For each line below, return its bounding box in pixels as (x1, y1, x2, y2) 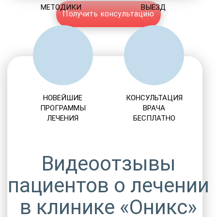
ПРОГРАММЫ (40, 104, 86, 112)
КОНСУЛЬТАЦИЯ (125, 93, 183, 102)
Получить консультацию (62, 9, 155, 18)
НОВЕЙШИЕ (43, 93, 83, 102)
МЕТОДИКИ (41, 3, 82, 12)
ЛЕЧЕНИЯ (47, 114, 79, 123)
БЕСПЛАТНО (133, 114, 175, 123)
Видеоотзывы (41, 152, 176, 175)
